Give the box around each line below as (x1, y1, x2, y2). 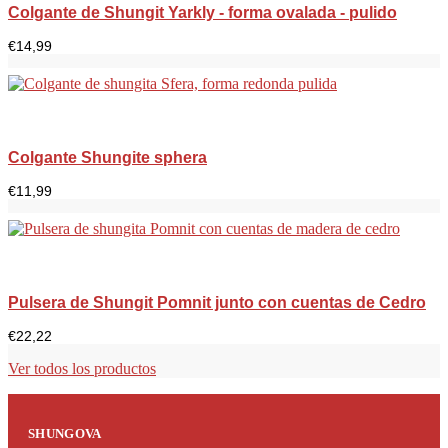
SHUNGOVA (28, 426, 102, 442)
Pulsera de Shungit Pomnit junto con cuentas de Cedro (8, 294, 426, 312)
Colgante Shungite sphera (8, 149, 207, 167)
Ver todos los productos (8, 360, 156, 378)
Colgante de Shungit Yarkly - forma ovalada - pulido (8, 4, 397, 22)
